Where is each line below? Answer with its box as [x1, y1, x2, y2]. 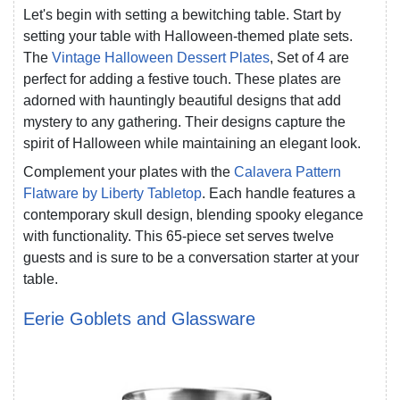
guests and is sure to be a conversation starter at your [23, 249, 359, 265]
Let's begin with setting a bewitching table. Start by [23, 6, 341, 22]
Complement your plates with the [23, 163, 234, 179]
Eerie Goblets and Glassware [23, 308, 255, 329]
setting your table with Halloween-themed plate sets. [23, 28, 353, 44]
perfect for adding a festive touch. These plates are [23, 71, 341, 87]
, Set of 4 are [270, 49, 349, 65]
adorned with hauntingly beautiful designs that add [23, 92, 341, 108]
